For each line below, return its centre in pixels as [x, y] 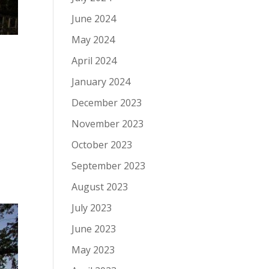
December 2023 [107, 103]
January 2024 [101, 82]
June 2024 [94, 19]
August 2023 [100, 187]
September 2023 [109, 166]
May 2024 [93, 40]
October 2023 [102, 145]
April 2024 [94, 61]
